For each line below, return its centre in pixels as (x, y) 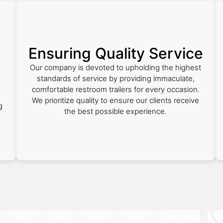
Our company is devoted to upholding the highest (115, 67)
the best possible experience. (115, 111)
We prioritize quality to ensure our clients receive (115, 100)
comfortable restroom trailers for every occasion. (115, 89)
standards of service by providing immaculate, (115, 78)
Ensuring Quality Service (115, 53)
